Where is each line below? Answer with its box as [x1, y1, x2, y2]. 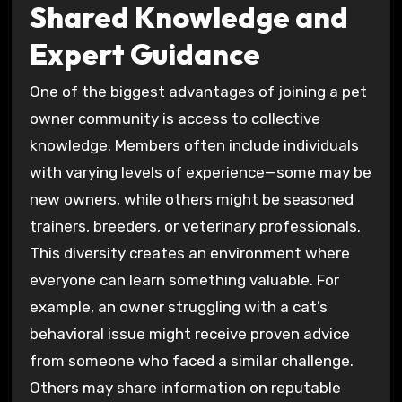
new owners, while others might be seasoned [29, 190, 354, 209]
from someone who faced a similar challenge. [29, 352, 354, 371]
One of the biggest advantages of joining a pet [29, 83, 367, 101]
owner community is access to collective [29, 109, 320, 128]
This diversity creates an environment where [29, 244, 350, 263]
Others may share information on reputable [29, 379, 341, 398]
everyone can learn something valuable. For [29, 271, 339, 290]
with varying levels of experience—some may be [29, 163, 371, 182]
